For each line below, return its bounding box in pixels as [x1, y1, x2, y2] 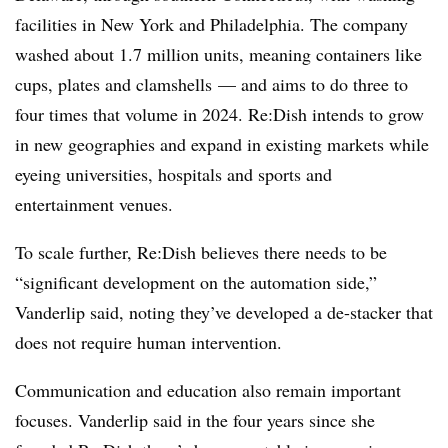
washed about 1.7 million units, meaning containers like [15, 42, 422, 66]
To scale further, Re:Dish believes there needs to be [15, 240, 387, 264]
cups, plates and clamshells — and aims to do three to [15, 72, 408, 96]
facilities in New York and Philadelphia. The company [15, 12, 408, 36]
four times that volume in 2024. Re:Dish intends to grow [15, 102, 424, 126]
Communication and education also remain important [15, 378, 401, 402]
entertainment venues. [15, 192, 173, 216]
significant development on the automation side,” [23, 270, 377, 294]
